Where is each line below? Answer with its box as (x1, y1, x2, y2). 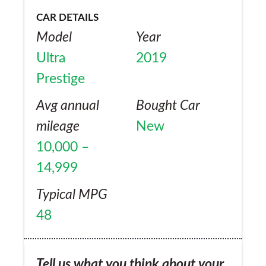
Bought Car (136, 99, 200, 113)
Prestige (36, 72, 85, 87)
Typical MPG (36, 188, 107, 202)
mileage (36, 119, 80, 134)
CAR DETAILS (36, 12, 99, 23)
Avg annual (36, 99, 99, 113)
